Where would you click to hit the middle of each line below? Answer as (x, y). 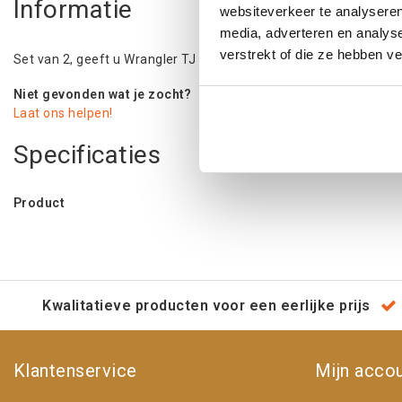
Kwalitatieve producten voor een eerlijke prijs (206, 305)
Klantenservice (75, 370)
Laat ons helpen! (63, 113)
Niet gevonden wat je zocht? (103, 94)
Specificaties (87, 155)
